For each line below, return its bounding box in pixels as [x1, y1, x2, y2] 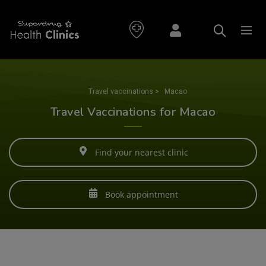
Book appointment [102, 188, 178, 200]
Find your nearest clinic [92, 147, 188, 158]
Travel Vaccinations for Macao [50, 104, 216, 120]
